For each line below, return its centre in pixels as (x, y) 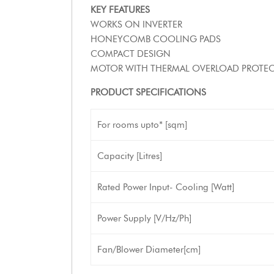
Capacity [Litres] (130, 156)
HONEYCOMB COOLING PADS (156, 39)
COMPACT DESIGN (131, 54)
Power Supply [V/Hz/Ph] (144, 218)
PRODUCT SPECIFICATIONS (148, 92)
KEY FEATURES (120, 10)
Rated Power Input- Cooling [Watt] (166, 187)
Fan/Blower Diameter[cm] (149, 250)
